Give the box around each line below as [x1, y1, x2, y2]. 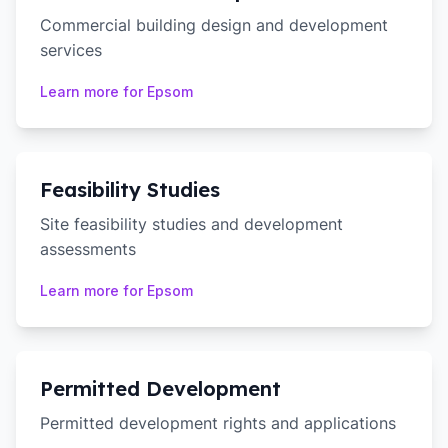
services [40, 40, 102, 60]
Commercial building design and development [40, 15, 388, 35]
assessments [40, 239, 136, 259]
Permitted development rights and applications [40, 413, 396, 433]
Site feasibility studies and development [40, 214, 343, 234]
